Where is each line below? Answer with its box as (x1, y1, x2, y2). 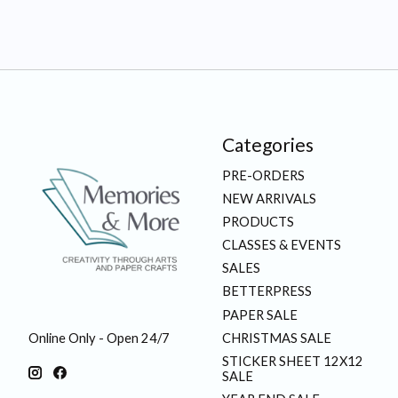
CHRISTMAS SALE (221, 330, 331, 346)
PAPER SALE (221, 306, 298, 322)
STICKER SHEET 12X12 (221, 353, 363, 369)
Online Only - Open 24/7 (28, 330, 170, 346)
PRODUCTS (221, 213, 294, 229)
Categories (221, 133, 314, 156)
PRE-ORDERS (221, 167, 305, 183)
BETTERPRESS (221, 283, 312, 299)
